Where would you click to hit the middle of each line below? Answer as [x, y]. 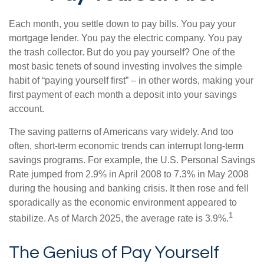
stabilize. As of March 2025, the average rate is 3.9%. [119, 219]
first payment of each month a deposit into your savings [123, 95]
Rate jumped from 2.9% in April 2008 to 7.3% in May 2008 [129, 174]
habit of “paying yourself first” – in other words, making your [131, 80]
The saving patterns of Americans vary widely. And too [121, 132]
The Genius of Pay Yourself [114, 253]
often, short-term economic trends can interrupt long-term [126, 146]
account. [27, 109]
